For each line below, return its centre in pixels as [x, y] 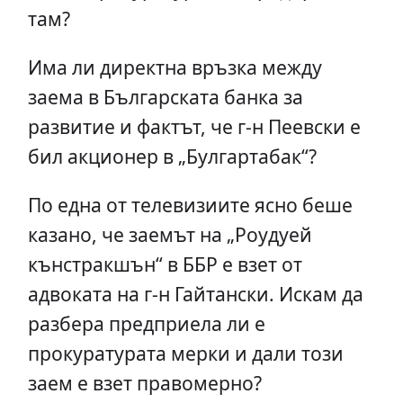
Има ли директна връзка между [175, 67]
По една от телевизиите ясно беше [190, 204]
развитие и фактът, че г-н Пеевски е [194, 126]
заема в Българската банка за [165, 96]
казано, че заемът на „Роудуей [170, 234]
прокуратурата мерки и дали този [185, 353]
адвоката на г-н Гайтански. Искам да [195, 293]
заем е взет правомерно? [144, 382]
